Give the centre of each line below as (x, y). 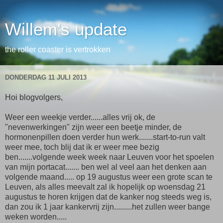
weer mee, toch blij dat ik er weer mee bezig (82, 147)
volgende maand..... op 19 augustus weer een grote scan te (109, 177)
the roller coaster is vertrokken (58, 50)
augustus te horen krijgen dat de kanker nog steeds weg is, (108, 197)
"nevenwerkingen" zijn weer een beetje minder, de (93, 127)
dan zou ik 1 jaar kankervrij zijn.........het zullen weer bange (108, 207)
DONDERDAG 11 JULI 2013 (46, 77)
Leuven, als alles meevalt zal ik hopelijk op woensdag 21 (105, 187)
